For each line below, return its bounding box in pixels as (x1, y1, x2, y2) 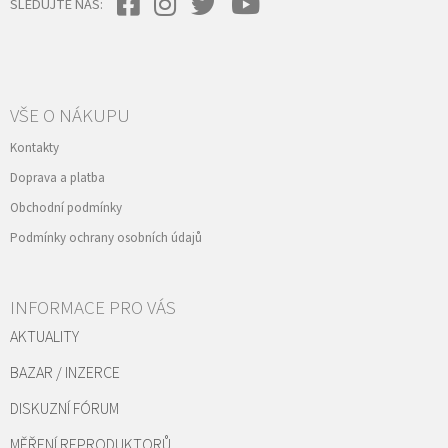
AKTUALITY (10, 326, 79, 349)
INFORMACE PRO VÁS (10, 295, 176, 323)
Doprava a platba (10, 169, 105, 188)
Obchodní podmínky (10, 199, 122, 218)
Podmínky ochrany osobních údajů (10, 229, 202, 248)
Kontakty (10, 139, 59, 158)
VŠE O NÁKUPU (10, 103, 130, 131)
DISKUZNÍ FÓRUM (10, 398, 119, 421)
